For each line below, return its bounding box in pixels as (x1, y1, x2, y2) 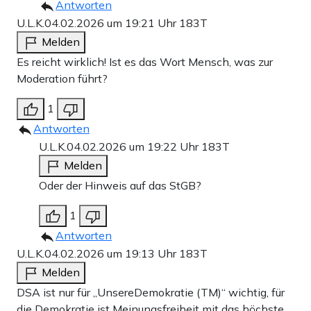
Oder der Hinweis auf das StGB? (39, 178, 201, 192)
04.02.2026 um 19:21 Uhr (44, 15, 179, 30)
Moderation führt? (17, 71, 108, 85)
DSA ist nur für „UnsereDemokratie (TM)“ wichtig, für (17, 285, 285, 299)
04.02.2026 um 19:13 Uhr (44, 246, 179, 260)
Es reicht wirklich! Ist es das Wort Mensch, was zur (17, 54, 273, 69)
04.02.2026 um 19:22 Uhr (67, 139, 201, 153)
